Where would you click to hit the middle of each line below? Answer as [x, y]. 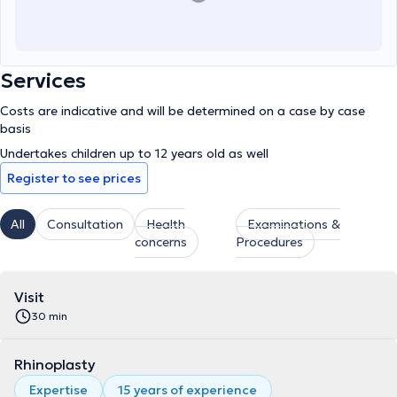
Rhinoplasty [55, 364]
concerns [161, 242]
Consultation [85, 224]
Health [166, 224]
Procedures [270, 242]
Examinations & [294, 224]
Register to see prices [74, 178]
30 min [50, 316]
